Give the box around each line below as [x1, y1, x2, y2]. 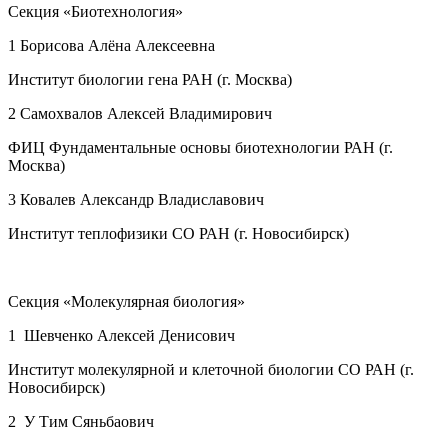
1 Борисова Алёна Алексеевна [8, 36, 215, 54]
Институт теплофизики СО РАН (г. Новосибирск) [8, 224, 349, 242]
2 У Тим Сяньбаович [8, 412, 154, 430]
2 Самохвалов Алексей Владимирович [8, 104, 272, 122]
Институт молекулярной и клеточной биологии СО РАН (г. [8, 360, 414, 378]
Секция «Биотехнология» [8, 2, 183, 20]
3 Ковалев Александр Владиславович [8, 190, 264, 208]
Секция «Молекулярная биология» [8, 292, 249, 310]
